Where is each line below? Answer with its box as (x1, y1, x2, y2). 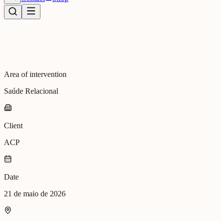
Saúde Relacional (4, 86, 58, 95)
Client (4, 121, 23, 130)
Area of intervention (4, 70, 67, 78)
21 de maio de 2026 (4, 189, 66, 198)
